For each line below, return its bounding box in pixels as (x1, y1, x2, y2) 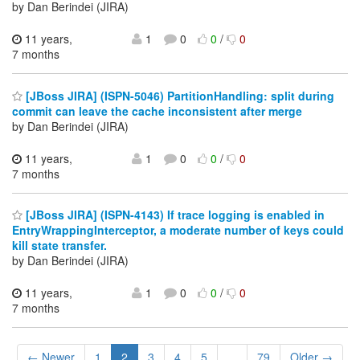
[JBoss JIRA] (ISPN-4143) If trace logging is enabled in (22, 207, 325, 223)
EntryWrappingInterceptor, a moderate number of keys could (12, 222, 344, 239)
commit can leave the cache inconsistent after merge (12, 102, 302, 119)
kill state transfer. (12, 237, 107, 254)
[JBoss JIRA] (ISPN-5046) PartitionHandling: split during (22, 87, 334, 104)
